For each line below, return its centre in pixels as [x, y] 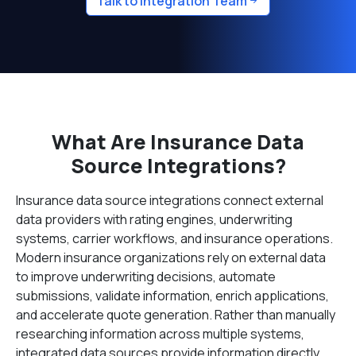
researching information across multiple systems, [160, 334]
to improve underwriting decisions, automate [146, 277]
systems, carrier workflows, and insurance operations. [174, 238]
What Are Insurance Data [178, 142]
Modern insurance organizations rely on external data [171, 257]
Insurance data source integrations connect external [170, 200]
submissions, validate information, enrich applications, [172, 296]
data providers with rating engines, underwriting [154, 219]
